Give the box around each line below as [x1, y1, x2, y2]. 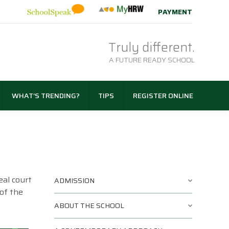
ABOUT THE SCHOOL [54, 200, 124, 212]
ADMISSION [54, 175, 95, 187]
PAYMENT [158, 6, 192, 18]
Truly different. [108, 37, 195, 58]
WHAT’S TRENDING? [11, 90, 80, 102]
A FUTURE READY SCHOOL [108, 54, 195, 66]
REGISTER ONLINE [132, 90, 193, 102]
